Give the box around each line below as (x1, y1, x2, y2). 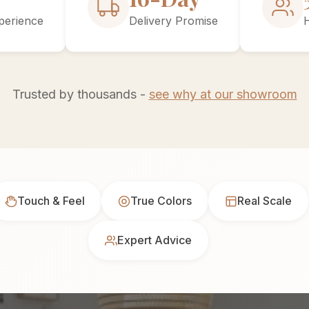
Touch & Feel (17, 194, 85, 208)
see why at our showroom (148, 87, 297, 101)
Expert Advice (117, 233, 192, 247)
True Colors (130, 194, 192, 208)
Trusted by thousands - (12, 87, 149, 101)
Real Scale (237, 194, 292, 208)
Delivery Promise (129, 14, 218, 28)
